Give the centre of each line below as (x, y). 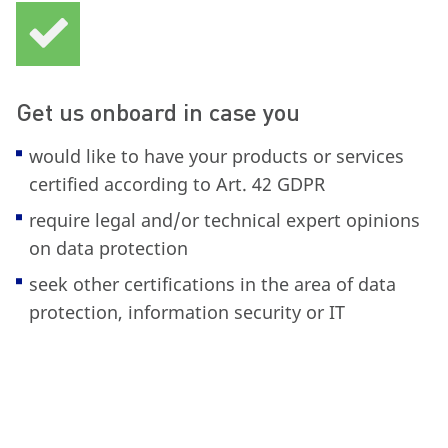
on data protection (108, 248)
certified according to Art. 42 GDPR (176, 184)
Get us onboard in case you (158, 112)
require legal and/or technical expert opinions (224, 220)
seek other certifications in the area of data (212, 284)
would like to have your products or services (216, 156)
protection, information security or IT (186, 312)
